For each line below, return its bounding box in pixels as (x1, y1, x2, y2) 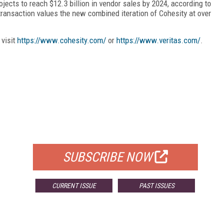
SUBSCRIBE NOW (62, 149, 152, 165)
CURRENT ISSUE (52, 181, 96, 190)
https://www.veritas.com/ (116, 35, 200, 45)
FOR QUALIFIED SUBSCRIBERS (65, 126, 165, 137)
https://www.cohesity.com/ (17, 35, 106, 45)
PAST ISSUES (138, 181, 174, 190)
